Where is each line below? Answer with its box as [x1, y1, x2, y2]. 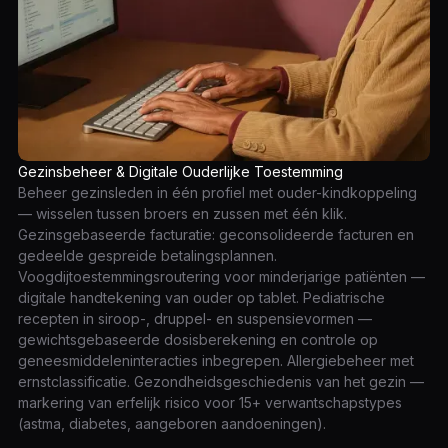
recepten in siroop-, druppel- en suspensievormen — [18, 310, 372, 328]
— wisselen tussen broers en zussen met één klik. [18, 205, 347, 223]
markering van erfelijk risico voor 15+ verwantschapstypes [18, 394, 402, 412]
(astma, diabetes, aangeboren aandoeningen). [18, 415, 326, 433]
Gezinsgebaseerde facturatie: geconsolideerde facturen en [18, 226, 414, 244]
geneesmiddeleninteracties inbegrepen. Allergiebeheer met [18, 352, 414, 370]
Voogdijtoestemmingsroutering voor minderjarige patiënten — [18, 268, 425, 286]
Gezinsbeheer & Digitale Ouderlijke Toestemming [18, 163, 343, 181]
